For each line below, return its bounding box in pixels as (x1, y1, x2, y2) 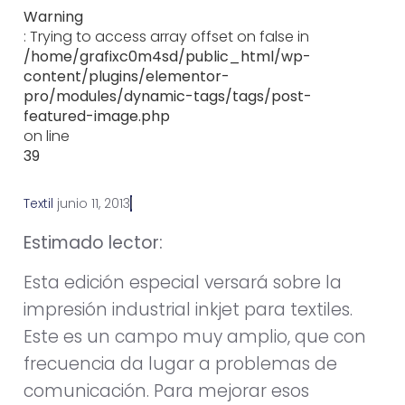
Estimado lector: (24, 230, 163, 255)
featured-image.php (24, 105, 170, 127)
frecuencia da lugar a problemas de (24, 352, 337, 377)
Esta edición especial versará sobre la (24, 270, 342, 296)
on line (24, 125, 70, 146)
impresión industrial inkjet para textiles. (24, 297, 353, 323)
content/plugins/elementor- (24, 65, 230, 87)
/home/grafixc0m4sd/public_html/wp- (24, 45, 311, 67)
